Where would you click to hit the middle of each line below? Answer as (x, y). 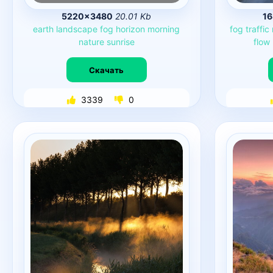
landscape (77, 29)
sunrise (120, 42)
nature (91, 42)
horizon (131, 29)
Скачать (107, 70)
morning (164, 29)
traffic (258, 29)
